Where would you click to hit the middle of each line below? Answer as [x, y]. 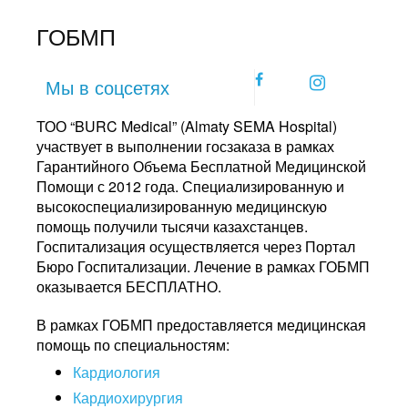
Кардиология [117, 372]
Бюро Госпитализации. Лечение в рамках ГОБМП [203, 266]
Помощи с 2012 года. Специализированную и [190, 186]
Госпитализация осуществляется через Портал [196, 246]
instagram [364, 81]
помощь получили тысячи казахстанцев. [172, 226]
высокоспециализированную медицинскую [182, 206]
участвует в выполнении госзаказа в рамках [185, 146]
